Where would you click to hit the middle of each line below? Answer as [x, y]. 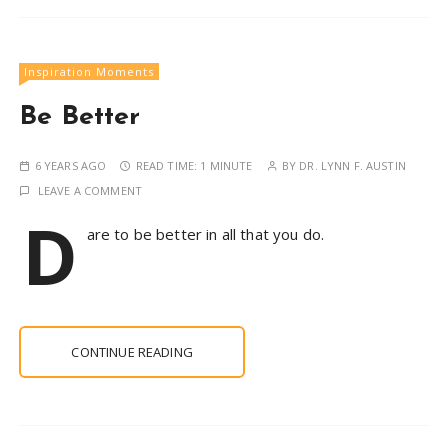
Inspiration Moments [89, 71]
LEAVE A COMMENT [90, 190]
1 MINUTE [226, 165]
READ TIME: [168, 165]
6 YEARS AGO [70, 165]
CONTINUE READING [132, 351]
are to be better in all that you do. [205, 233]
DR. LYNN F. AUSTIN [352, 165]
